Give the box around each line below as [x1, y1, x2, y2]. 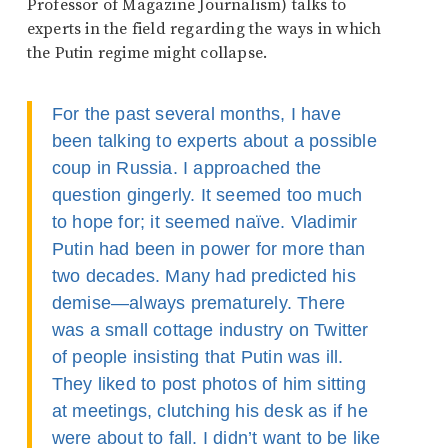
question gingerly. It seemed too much [51, 185, 363, 205]
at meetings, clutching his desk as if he [51, 401, 368, 421]
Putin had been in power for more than [51, 239, 366, 259]
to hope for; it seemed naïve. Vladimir [51, 212, 358, 232]
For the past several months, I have [51, 104, 341, 124]
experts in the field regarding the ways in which [26, 19, 382, 39]
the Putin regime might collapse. [26, 43, 268, 63]
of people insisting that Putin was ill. [51, 347, 344, 367]
